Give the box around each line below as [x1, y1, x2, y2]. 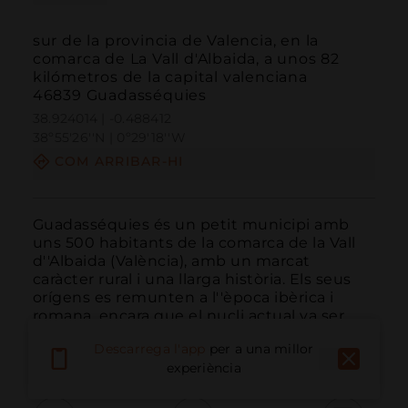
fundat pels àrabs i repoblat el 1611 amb [32, 324, 331, 342]
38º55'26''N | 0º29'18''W [32, 129, 186, 147]
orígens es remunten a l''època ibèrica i [32, 288, 334, 306]
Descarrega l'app [94, 341, 206, 358]
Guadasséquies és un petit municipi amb [32, 215, 350, 233]
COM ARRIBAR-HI [54, 153, 184, 170]
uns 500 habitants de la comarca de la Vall [32, 233, 356, 251]
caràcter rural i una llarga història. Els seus [32, 270, 352, 288]
